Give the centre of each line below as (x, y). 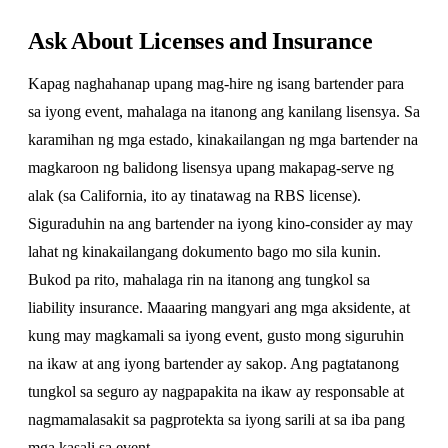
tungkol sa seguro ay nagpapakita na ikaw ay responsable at (216, 391)
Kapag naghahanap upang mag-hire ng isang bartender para (216, 83)
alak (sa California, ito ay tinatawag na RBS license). (194, 195)
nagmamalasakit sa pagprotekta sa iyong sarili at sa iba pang (216, 419)
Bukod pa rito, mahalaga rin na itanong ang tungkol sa (199, 279)
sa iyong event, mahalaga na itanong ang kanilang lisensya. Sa (224, 111)
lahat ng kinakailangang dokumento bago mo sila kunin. (204, 251)
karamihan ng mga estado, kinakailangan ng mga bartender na (223, 139)
